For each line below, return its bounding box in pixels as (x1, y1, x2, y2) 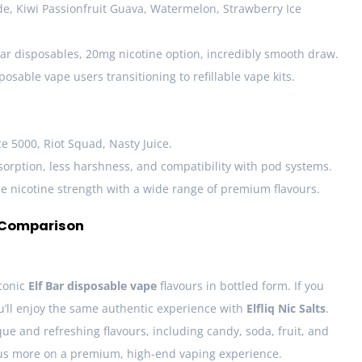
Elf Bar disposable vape (28, 278, 157, 294)
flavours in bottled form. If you (157, 278, 324, 294)
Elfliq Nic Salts (246, 301, 326, 317)
